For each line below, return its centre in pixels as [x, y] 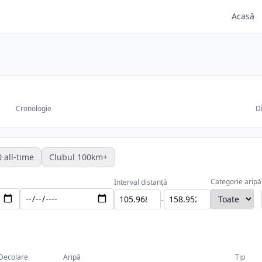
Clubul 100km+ [78, 157]
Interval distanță [140, 182]
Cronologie [34, 108]
